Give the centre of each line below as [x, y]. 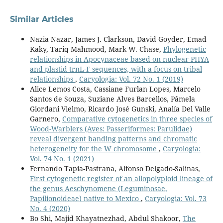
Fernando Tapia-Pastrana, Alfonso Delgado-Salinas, [115, 168]
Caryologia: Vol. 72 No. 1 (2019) [131, 79]
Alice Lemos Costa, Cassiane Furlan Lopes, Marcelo [115, 89]
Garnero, [46, 118]
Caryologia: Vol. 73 [175, 198]
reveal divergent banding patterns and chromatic [113, 138]
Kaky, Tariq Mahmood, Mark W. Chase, [96, 49]
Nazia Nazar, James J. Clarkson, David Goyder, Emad [118, 39]
